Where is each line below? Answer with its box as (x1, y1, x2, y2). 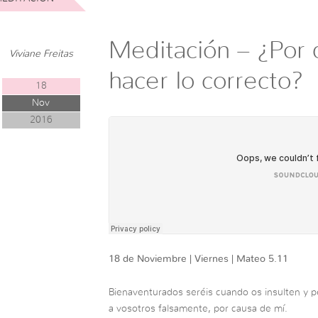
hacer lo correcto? (108, 68, 303, 94)
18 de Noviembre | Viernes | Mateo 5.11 (108, 253, 288, 264)
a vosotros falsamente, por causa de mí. (108, 303, 287, 314)
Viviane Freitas (9, 48, 73, 59)
